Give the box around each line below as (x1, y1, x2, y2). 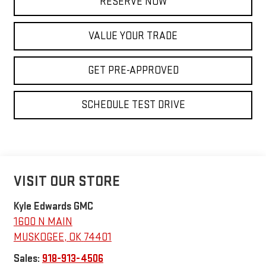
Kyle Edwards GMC (13, 199, 93, 213)
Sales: (13, 252, 42, 265)
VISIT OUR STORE (13, 172, 120, 190)
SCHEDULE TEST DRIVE (81, 98, 185, 111)
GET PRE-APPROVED (87, 64, 179, 77)
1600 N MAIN (13, 215, 72, 228)
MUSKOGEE (13, 230, 64, 243)
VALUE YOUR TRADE (88, 29, 178, 42)
